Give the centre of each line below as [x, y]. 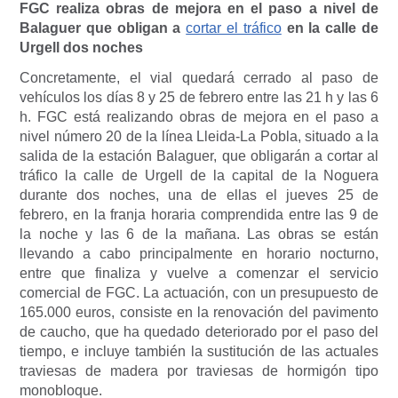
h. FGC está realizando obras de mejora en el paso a [199, 117]
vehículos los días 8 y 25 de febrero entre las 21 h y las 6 [199, 98]
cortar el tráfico [234, 28]
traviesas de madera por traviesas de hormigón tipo [199, 371]
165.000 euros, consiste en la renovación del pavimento [199, 313]
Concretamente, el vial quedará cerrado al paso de [199, 78]
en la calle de [330, 28]
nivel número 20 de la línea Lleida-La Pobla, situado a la [199, 137]
